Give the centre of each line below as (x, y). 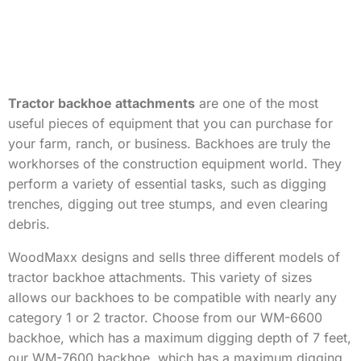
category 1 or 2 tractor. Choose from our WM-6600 (165, 317)
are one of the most (257, 103)
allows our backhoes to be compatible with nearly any (172, 297)
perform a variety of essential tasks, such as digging (167, 184)
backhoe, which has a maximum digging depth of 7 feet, (180, 338)
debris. (29, 224)
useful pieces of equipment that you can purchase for (170, 123)
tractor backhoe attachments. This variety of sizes (160, 277)
